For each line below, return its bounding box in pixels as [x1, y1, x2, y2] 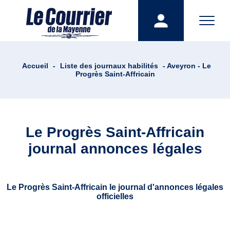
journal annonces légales [28, 141, 202, 157]
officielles [97, 192, 133, 201]
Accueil [22, 62, 48, 70]
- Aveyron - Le [160, 62, 211, 70]
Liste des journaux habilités [60, 62, 158, 70]
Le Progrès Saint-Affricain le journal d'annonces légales [7, 183, 223, 191]
